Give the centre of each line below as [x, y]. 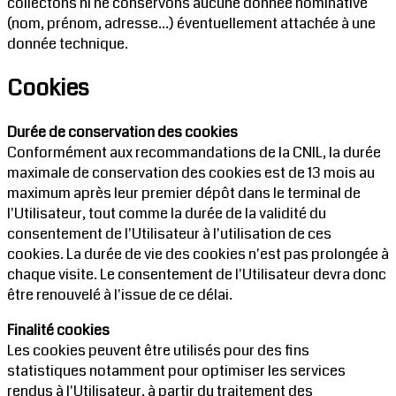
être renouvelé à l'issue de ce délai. [120, 295]
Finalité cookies [58, 331]
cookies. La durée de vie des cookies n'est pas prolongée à [198, 255]
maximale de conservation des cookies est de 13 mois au [191, 173]
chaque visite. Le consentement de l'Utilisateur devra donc [197, 275]
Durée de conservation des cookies [122, 133]
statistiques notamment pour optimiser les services [176, 371]
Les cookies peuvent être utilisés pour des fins [158, 351]
